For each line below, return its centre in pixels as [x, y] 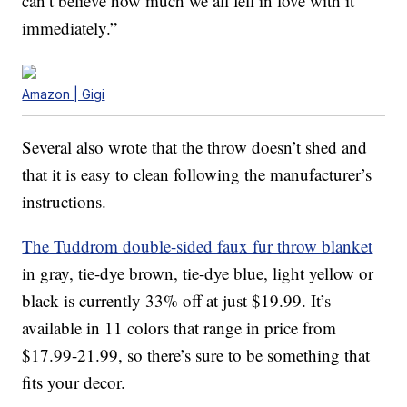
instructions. [65, 202]
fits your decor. [74, 382]
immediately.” [70, 28]
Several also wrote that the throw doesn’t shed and [195, 147]
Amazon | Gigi [64, 94]
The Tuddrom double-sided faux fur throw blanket [198, 246]
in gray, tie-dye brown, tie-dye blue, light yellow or [198, 273]
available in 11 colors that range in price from [179, 328]
